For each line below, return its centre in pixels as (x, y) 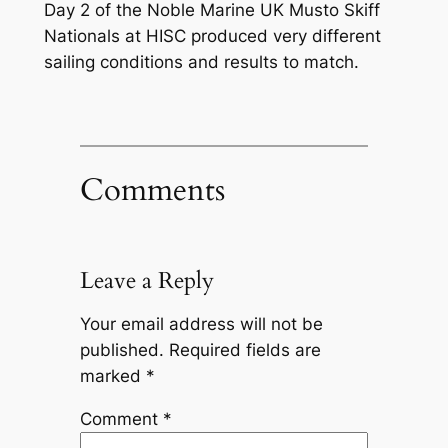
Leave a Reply (146, 281)
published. (121, 350)
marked (112, 376)
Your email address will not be (201, 324)
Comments (152, 190)
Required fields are (244, 350)
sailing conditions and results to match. (201, 61)
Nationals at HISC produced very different (212, 35)
